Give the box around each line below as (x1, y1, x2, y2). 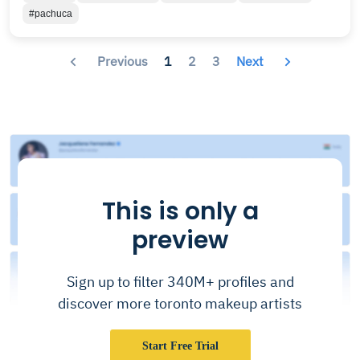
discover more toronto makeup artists (58, 293, 302, 313)
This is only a (101, 194, 259, 228)
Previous (96, 52, 148, 69)
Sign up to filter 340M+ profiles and (66, 272, 294, 291)
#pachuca (29, 8, 72, 19)
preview (132, 223, 228, 257)
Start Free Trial (141, 339, 219, 352)
